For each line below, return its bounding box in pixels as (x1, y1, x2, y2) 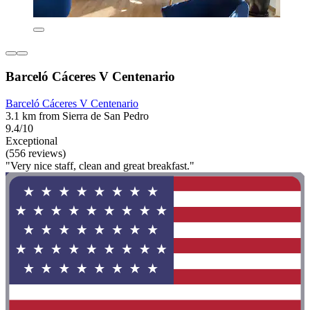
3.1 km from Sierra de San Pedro (6, 109, 149, 122)
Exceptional (6, 134, 57, 147)
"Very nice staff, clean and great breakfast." (6, 159, 194, 172)
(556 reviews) (6, 147, 66, 159)
